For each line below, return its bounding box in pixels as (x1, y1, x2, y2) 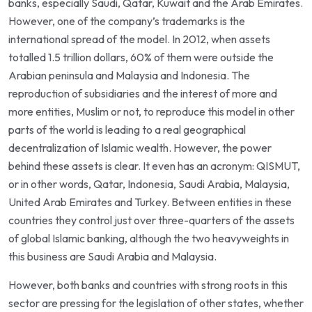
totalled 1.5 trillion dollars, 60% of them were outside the (8, 49, 274, 64)
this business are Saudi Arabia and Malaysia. (8, 249, 217, 263)
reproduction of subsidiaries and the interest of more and (8, 86, 277, 100)
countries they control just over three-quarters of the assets (8, 212, 295, 227)
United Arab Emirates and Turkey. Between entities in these (8, 194, 292, 209)
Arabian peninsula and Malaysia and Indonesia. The (8, 68, 250, 82)
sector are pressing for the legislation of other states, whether (8, 295, 304, 310)
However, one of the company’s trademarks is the (8, 13, 245, 28)
